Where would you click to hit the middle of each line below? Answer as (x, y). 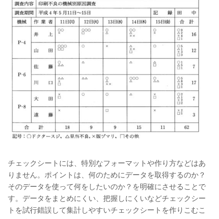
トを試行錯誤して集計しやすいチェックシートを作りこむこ (107, 210)
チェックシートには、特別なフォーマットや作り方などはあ (107, 163)
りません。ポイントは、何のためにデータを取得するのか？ (107, 175)
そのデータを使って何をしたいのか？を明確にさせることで (107, 186)
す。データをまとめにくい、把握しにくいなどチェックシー (107, 198)
